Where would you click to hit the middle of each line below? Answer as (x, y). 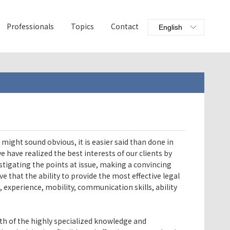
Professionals (30, 26)
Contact (125, 26)
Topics (82, 26)
